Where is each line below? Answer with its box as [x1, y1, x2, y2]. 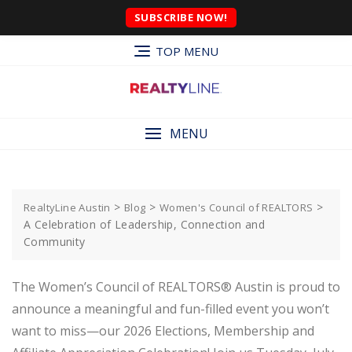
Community [24, 233, 86, 249]
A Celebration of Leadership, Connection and [24, 216, 266, 232]
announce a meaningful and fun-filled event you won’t [12, 299, 329, 317]
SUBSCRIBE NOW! [134, 10, 228, 24]
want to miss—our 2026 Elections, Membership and [12, 321, 314, 339]
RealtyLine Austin [24, 200, 111, 214]
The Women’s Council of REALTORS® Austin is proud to [12, 277, 340, 295]
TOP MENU [155, 43, 218, 60]
